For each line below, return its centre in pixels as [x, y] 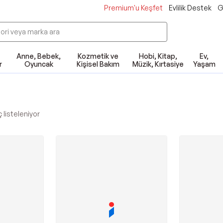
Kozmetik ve [98, 56]
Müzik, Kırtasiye [158, 64]
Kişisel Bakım [98, 64]
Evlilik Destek [190, 8]
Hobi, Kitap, [158, 56]
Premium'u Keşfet [133, 8]
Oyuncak [39, 64]
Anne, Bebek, [39, 56]
